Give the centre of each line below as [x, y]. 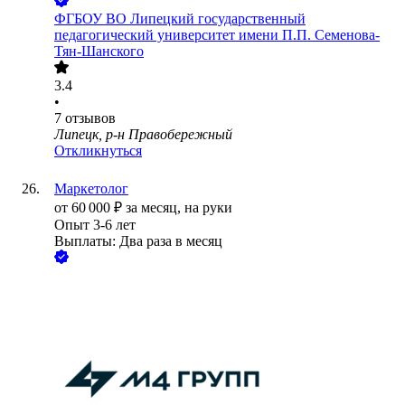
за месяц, [155, 208]
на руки [208, 208]
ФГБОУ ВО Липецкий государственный [180, 19]
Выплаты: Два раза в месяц [138, 241]
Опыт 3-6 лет [95, 225]
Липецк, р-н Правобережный [143, 135]
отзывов [90, 118]
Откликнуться [98, 151]
